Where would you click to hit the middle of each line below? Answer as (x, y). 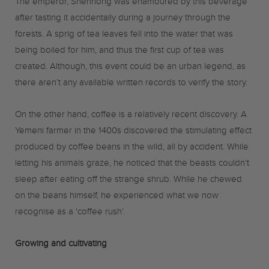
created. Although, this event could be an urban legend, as (130, 68)
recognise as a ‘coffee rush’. (70, 213)
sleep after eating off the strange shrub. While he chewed (128, 181)
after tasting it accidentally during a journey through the (123, 20)
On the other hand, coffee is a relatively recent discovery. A (131, 116)
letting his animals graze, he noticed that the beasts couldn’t (132, 165)
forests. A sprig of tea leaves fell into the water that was (124, 36)
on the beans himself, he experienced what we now (117, 197)
